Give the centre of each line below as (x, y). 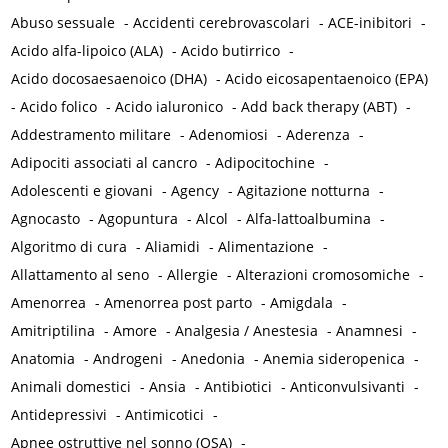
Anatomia (43, 359)
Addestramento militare (91, 135)
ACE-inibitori (370, 23)
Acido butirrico (231, 51)
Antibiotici (238, 387)
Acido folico (59, 107)
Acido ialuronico (169, 107)
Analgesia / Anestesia (247, 331)
